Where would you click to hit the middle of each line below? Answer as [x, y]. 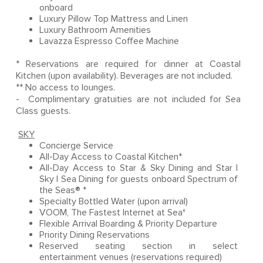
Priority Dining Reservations [95, 235]
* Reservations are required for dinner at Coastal [128, 64]
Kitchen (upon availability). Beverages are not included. [125, 76]
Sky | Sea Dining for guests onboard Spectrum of [139, 179]
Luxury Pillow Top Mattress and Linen [114, 19]
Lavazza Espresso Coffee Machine [109, 41]
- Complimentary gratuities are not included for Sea [128, 99]
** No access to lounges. [66, 87]
